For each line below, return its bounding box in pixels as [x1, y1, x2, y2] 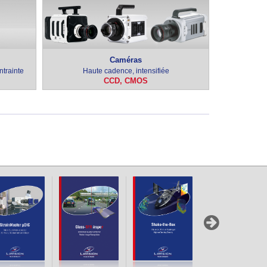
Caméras [110, 55, 142, 64]
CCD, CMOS [104, 76, 148, 85]
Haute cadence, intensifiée [82, 67, 169, 75]
